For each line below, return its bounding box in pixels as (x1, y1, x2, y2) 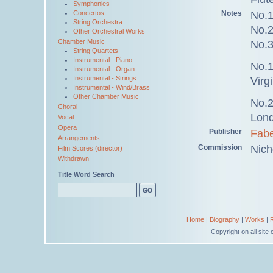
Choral (58, 103, 77, 110)
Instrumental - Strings (73, 74, 136, 82)
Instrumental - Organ (73, 65, 135, 73)
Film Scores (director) (58, 144, 122, 152)
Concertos (73, 9, 104, 16)
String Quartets (73, 47, 118, 54)
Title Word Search (58, 171, 115, 178)
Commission (198, 143, 242, 152)
